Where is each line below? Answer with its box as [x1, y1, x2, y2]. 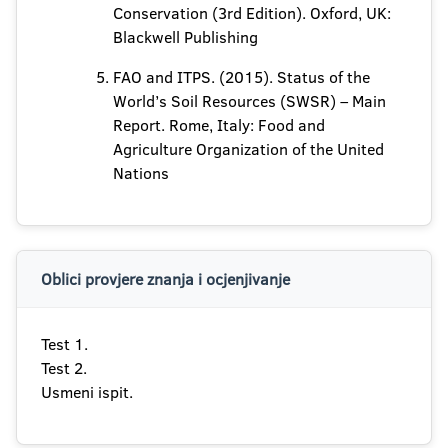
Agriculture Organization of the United [113, 138, 384, 160]
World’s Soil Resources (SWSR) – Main [113, 90, 386, 112]
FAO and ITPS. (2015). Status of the [113, 66, 370, 88]
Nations [113, 162, 169, 184]
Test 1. [41, 333, 88, 355]
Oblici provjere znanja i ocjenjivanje [41, 268, 290, 290]
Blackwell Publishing [113, 26, 258, 48]
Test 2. [41, 357, 87, 379]
